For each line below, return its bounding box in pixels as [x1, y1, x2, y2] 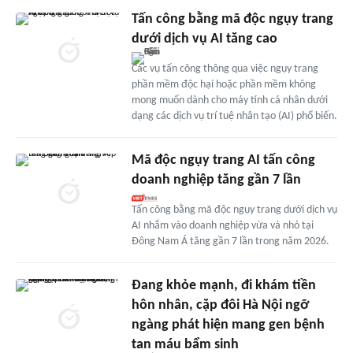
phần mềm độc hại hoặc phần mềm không [131, 79, 316, 91]
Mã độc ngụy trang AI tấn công [131, 153, 315, 169]
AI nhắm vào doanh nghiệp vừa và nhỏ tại [131, 220, 314, 232]
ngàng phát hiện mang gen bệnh [131, 318, 325, 333]
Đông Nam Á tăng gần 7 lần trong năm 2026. [131, 236, 329, 248]
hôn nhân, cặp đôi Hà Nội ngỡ [131, 298, 309, 314]
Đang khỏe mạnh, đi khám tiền [131, 278, 316, 294]
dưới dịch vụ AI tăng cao [131, 32, 277, 47]
